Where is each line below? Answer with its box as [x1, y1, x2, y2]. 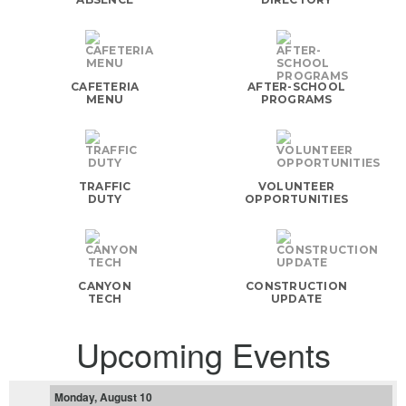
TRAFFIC [78, 179, 131, 194]
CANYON [78, 279, 131, 294]
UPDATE [270, 292, 323, 306]
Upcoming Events [75, 330, 331, 377]
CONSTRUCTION [246, 279, 348, 294]
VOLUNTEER [258, 179, 335, 194]
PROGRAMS [260, 92, 333, 106]
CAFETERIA [71, 79, 140, 93]
